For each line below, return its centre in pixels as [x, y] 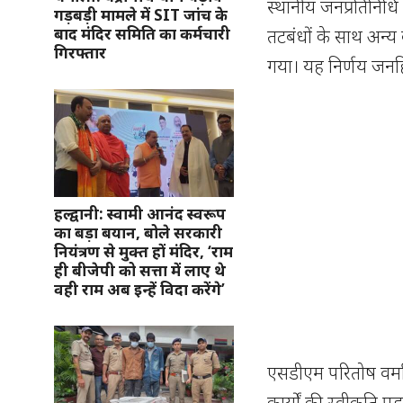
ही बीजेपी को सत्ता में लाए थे [140, 270]
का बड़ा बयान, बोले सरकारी [138, 232]
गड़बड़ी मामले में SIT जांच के [141, 14]
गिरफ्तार [80, 52]
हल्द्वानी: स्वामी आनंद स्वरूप [140, 213]
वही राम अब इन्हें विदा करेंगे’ [139, 289]
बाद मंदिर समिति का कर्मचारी [142, 33]
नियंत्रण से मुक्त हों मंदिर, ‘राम [143, 251]
